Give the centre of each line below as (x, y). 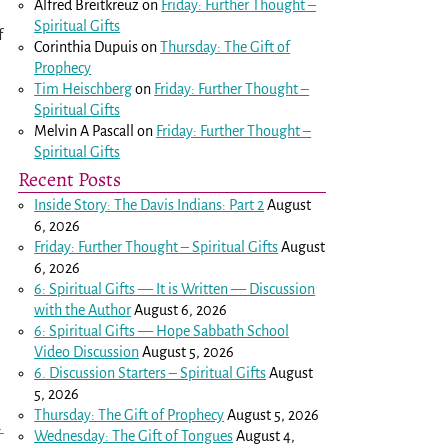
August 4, (266, 435)
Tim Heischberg (83, 88)
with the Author (83, 309)
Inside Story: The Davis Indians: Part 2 (149, 204)
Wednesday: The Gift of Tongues (134, 435)
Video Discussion (87, 351)
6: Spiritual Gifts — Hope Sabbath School (162, 330)
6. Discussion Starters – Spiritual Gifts (150, 372)
